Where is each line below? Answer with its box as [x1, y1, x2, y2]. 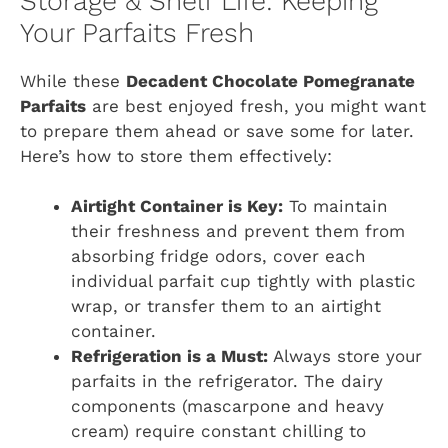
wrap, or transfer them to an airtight [71, 296, 381, 317]
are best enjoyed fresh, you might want [86, 95, 426, 116]
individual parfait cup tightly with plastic [71, 271, 416, 292]
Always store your [268, 346, 422, 367]
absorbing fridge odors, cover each [71, 246, 366, 267]
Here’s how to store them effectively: [20, 145, 332, 166]
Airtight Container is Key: [71, 196, 283, 217]
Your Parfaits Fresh [20, 16, 254, 49]
